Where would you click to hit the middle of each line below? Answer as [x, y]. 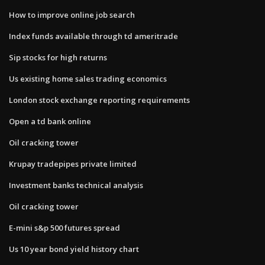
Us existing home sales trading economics [88, 78]
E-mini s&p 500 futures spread [64, 227]
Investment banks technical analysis [76, 185]
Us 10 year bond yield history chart [74, 249]
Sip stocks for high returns [58, 57]
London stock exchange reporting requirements [99, 100]
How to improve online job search [72, 14]
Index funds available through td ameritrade [93, 36]
